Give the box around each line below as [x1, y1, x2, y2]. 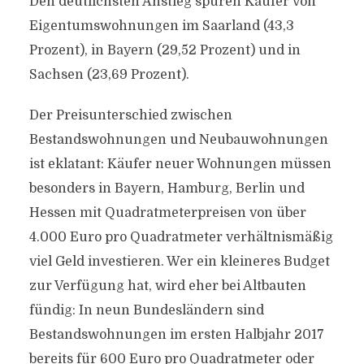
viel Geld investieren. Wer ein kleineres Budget [28, 254, 330, 269]
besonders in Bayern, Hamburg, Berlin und [28, 181, 305, 196]
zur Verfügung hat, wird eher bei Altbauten [28, 279, 306, 293]
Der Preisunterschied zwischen [28, 108, 232, 123]
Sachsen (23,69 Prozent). [28, 67, 189, 82]
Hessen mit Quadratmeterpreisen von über [28, 206, 306, 220]
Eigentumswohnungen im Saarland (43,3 [28, 19, 294, 33]
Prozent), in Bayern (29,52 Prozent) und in [28, 43, 301, 58]
